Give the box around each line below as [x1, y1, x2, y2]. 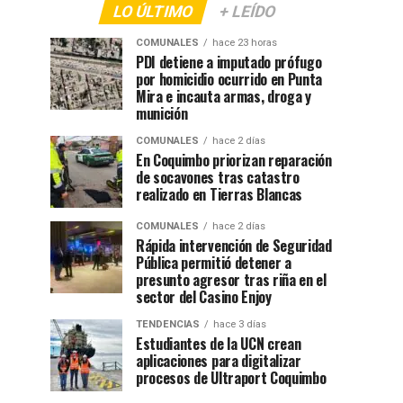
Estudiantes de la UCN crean [136, 333, 301, 354]
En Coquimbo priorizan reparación [136, 149, 332, 171]
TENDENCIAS [136, 318, 200, 330]
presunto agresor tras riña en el [136, 269, 327, 291]
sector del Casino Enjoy [136, 286, 272, 308]
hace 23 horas [212, 37, 277, 49]
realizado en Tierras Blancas [136, 184, 303, 205]
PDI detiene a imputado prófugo [136, 51, 322, 73]
